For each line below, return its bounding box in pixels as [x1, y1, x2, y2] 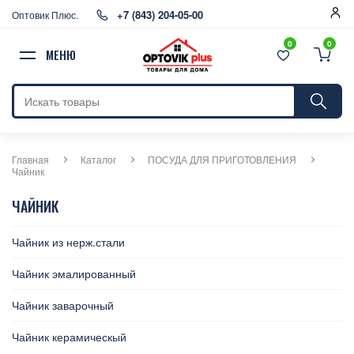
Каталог [81, 153, 116, 166]
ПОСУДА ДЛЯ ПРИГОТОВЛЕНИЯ [148, 153, 296, 166]
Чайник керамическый [12, 329, 126, 345]
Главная [12, 153, 49, 166]
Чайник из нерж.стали [12, 234, 125, 250]
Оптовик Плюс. [12, 8, 78, 21]
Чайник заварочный [12, 297, 114, 313]
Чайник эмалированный [12, 265, 136, 281]
